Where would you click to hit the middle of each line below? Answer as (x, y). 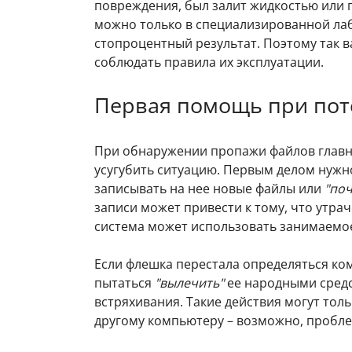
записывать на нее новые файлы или (209, 189)
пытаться (125, 283)
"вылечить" (189, 283)
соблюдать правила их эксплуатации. (209, 62)
